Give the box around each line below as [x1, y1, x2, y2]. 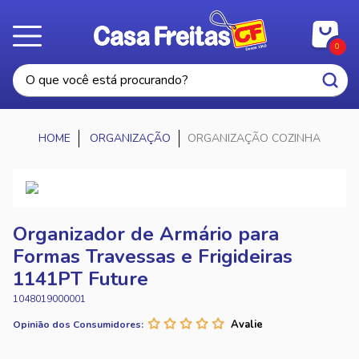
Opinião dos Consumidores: [13, 318, 143, 331]
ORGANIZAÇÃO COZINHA [188, 131, 321, 146]
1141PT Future [13, 266, 148, 292]
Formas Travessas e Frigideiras [13, 244, 292, 269]
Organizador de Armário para [13, 221, 279, 247]
